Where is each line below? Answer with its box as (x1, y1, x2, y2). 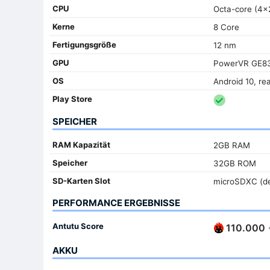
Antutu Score (52, 221, 104, 231)
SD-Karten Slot (52, 175, 110, 186)
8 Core (213, 22, 239, 32)
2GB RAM (213, 140, 250, 150)
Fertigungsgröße (52, 39, 116, 49)
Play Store (52, 93, 92, 104)
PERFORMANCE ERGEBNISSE (52, 196, 180, 209)
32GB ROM (213, 158, 256, 168)
